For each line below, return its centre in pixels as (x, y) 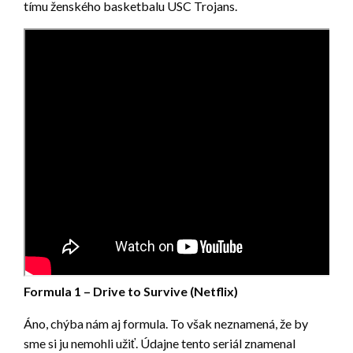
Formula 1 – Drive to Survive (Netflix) (131, 292)
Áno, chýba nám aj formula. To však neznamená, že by (166, 324)
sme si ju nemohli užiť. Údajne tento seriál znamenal (160, 344)
